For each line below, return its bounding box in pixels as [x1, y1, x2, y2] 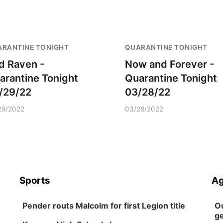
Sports [19, 175, 51, 186]
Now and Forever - [124, 58, 214, 70]
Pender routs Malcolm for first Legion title [22, 201, 186, 211]
